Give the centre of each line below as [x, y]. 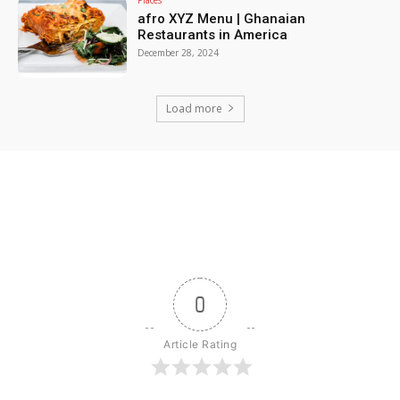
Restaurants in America [213, 34]
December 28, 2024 [179, 52]
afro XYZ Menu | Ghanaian [222, 18]
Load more [194, 108]
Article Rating [200, 344]
